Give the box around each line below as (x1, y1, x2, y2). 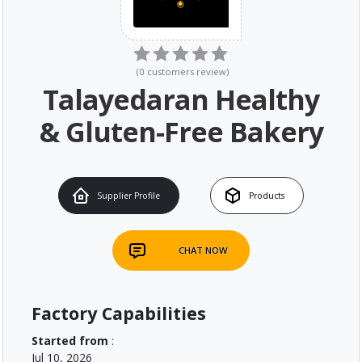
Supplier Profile (97, 189, 160, 201)
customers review (147, 65, 226, 78)
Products (249, 189, 284, 201)
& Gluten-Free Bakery (39, 113, 323, 151)
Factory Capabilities (32, 301, 206, 325)
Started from (32, 332, 108, 348)
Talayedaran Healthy (43, 81, 319, 119)
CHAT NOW (178, 244, 228, 257)
